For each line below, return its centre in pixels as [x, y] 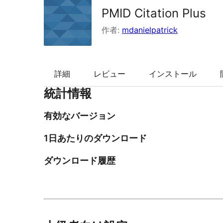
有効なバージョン [80, 116]
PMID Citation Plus [154, 13]
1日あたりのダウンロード [95, 138]
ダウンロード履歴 [80, 161]
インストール [173, 74]
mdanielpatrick [150, 30]
